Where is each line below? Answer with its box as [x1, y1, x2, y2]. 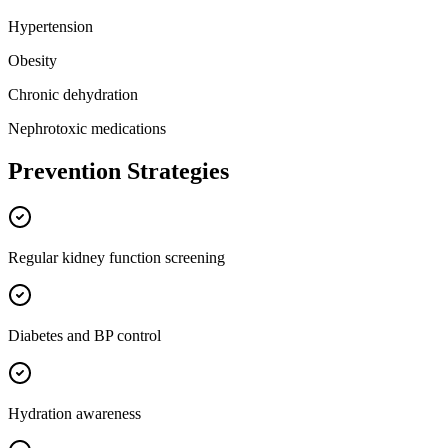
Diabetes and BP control [8, 327, 161, 345]
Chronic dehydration [8, 86, 138, 104]
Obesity [8, 52, 57, 70]
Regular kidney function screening [8, 249, 225, 267]
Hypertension [8, 18, 93, 36]
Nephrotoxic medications [8, 120, 166, 138]
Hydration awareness [8, 405, 141, 423]
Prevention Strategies [8, 158, 229, 185]
